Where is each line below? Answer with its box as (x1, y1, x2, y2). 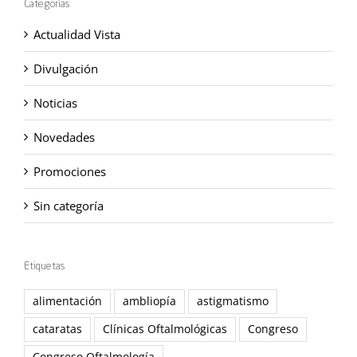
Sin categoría (33, 198, 104, 214)
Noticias (33, 95, 77, 111)
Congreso (248, 322, 298, 337)
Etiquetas (24, 261, 65, 272)
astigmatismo (197, 294, 269, 309)
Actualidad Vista (33, 26, 120, 42)
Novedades (33, 129, 95, 145)
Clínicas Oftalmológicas (103, 322, 227, 337)
